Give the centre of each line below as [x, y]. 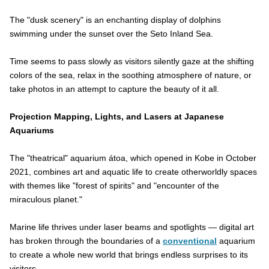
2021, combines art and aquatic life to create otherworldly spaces [133, 172]
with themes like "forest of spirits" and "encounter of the [114, 186]
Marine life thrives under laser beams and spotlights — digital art [132, 227]
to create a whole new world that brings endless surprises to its [129, 255]
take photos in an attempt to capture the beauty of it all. [114, 89]
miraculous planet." [46, 200]
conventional [190, 241]
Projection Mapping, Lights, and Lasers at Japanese [117, 117]
